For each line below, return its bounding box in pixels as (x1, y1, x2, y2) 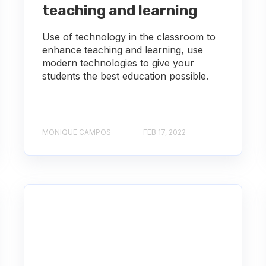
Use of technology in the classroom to (42, 30, 216, 43)
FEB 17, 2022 (142, 127, 186, 137)
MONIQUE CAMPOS (42, 127, 111, 137)
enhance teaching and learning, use (42, 43, 203, 56)
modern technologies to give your (42, 56, 194, 69)
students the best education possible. (42, 69, 208, 82)
